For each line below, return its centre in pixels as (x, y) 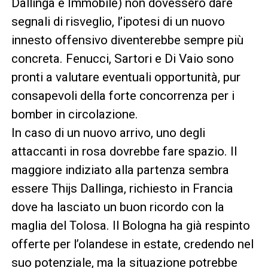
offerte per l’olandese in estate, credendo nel (132, 244)
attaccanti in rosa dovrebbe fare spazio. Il (124, 151)
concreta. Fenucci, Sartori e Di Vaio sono (122, 58)
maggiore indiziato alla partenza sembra (120, 170)
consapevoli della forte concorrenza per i (123, 95)
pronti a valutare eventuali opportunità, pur (126, 77)
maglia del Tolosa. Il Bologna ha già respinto (130, 225)
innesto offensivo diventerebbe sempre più (127, 40)
